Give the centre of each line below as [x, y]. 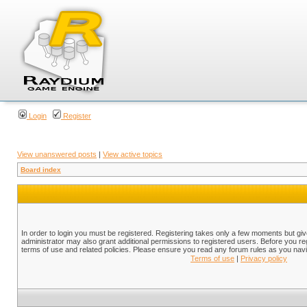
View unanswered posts [57, 154]
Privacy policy [264, 258]
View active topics [133, 154]
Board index [41, 170]
